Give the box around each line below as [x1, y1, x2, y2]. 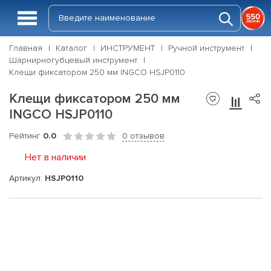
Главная [9, 43, 42, 53]
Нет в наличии [25, 151, 86, 163]
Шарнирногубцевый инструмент [9, 55, 137, 65]
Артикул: [9, 172, 45, 183]
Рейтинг [9, 131, 43, 141]
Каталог [56, 43, 87, 53]
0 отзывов [122, 131, 165, 141]
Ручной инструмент [168, 43, 244, 53]
